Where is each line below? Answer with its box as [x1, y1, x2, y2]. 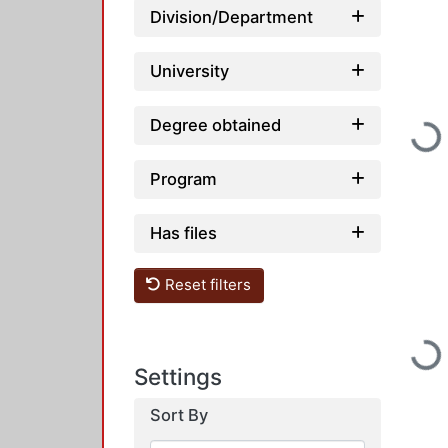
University [150, 60, 229, 81]
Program [150, 168, 217, 189]
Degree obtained [150, 114, 281, 135]
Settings [134, 363, 222, 390]
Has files [150, 222, 217, 243]
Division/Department [150, 6, 313, 27]
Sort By [150, 405, 208, 425]
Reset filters [161, 275, 252, 295]
